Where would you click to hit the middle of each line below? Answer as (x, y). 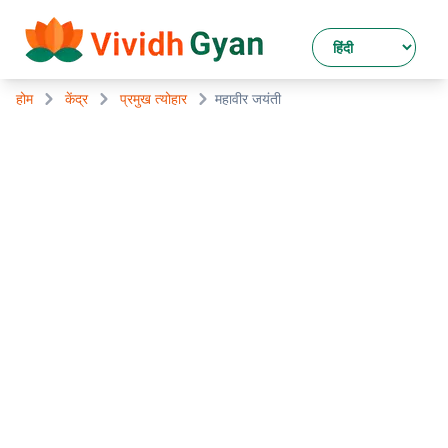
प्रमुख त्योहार (153, 98)
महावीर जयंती (248, 98)
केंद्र (76, 98)
